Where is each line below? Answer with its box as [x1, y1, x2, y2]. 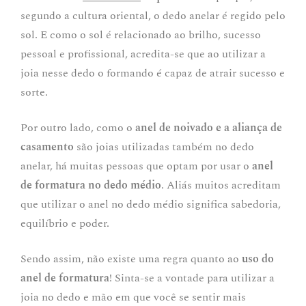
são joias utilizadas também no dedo [74, 139, 254, 156]
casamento [20, 139, 74, 156]
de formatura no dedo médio [20, 177, 161, 194]
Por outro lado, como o [20, 120, 135, 137]
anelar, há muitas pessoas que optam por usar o [20, 158, 252, 175]
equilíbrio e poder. [20, 215, 109, 232]
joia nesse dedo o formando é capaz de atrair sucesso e [20, 65, 285, 82]
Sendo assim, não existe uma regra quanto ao [20, 251, 242, 268]
